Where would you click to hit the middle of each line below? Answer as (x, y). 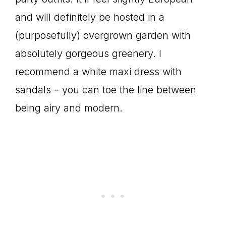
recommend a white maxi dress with (98, 72)
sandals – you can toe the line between (106, 90)
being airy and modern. (69, 108)
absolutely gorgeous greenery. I (88, 53)
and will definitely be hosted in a (90, 17)
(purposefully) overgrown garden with (103, 35)
